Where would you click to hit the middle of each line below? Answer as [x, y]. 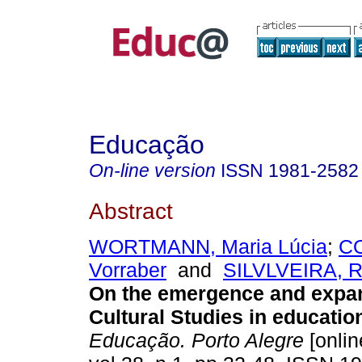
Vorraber [128, 270]
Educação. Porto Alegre [196, 341]
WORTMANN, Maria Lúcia [208, 247]
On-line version [152, 170]
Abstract [131, 210]
